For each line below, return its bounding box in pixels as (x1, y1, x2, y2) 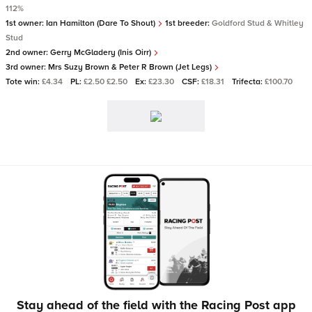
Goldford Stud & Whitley (212, 18, 304, 29)
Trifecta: (232, 77, 265, 87)
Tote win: (6, 77, 42, 87)
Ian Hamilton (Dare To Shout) (46, 18, 157, 29)
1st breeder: (163, 18, 212, 29)
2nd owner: (6, 47, 50, 58)
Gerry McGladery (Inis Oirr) (50, 47, 153, 58)
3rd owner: (6, 62, 48, 72)
